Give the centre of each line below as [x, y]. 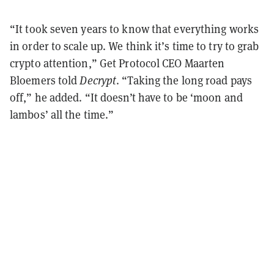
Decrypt [98, 80]
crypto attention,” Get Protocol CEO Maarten [117, 63]
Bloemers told [45, 80]
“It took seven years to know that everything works [135, 29]
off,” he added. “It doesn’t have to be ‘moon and [126, 97]
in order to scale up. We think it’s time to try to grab [135, 46]
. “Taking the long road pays [184, 80]
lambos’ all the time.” [62, 114]
